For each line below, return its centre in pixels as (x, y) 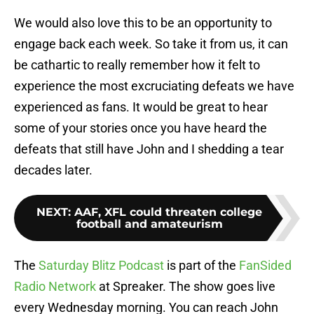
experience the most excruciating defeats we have (154, 86)
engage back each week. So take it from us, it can (151, 44)
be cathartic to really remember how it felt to (137, 65)
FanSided (265, 266)
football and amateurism (149, 224)
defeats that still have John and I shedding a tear (149, 149)
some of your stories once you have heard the (141, 128)
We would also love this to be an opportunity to (143, 23)
